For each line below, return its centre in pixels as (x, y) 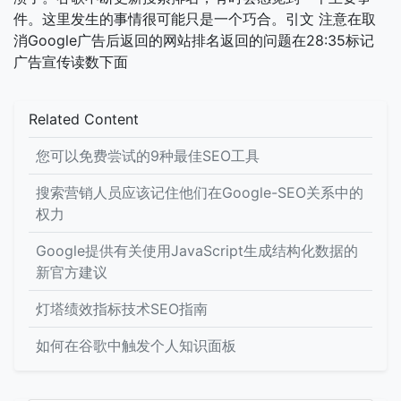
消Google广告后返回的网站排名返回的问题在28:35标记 (194, 40)
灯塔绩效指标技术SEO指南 (122, 309)
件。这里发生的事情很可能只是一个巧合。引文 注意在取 (195, 19)
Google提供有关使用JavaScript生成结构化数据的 (197, 251)
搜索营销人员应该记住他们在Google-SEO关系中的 (200, 192)
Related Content (84, 119)
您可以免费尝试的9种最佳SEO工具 (148, 156)
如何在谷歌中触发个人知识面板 (136, 346)
